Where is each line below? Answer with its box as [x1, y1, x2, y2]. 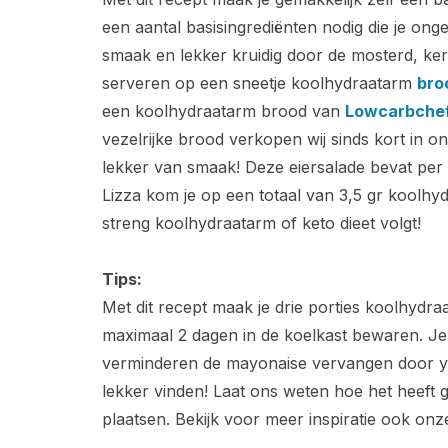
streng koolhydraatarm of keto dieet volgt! [102, 213, 421, 233]
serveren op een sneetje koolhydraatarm [102, 73, 417, 93]
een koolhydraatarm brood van [102, 101, 345, 121]
